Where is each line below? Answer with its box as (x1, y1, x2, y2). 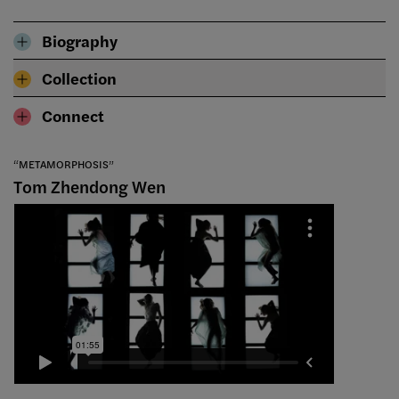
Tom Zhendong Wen (13, 175, 166, 199)
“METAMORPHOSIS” (13, 156, 114, 173)
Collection (42, 67, 117, 90)
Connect (42, 104, 104, 127)
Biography (42, 29, 118, 53)
